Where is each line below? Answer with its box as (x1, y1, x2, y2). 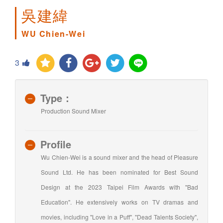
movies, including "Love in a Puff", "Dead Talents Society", (41, 212, 198, 221)
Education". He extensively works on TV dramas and (41, 197, 198, 206)
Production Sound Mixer (41, 106, 106, 115)
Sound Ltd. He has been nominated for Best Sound (41, 167, 198, 176)
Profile (40, 136, 71, 151)
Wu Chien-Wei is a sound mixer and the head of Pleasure (41, 152, 198, 161)
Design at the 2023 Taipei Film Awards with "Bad (41, 182, 198, 191)
